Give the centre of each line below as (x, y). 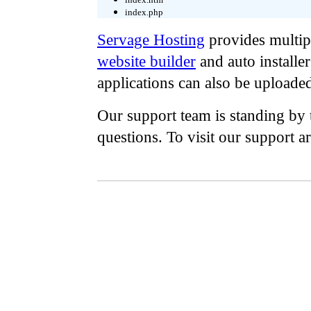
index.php (144, 12)
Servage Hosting (151, 40)
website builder (146, 61)
